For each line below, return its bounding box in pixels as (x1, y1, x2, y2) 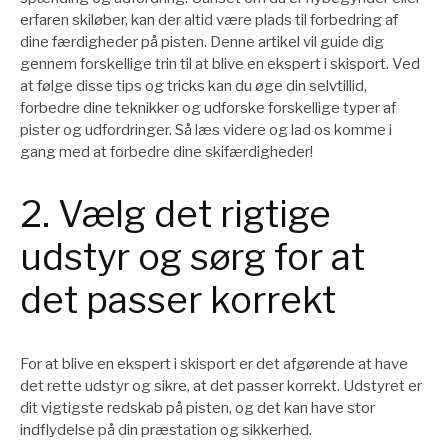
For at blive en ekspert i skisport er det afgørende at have (20, 354, 408, 373)
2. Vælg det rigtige (20, 192, 331, 237)
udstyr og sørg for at (20, 235, 365, 280)
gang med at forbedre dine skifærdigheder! (20, 142, 313, 161)
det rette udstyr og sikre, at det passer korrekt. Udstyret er (20, 376, 422, 395)
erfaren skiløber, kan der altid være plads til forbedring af (20, 10, 398, 29)
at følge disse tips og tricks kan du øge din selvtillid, (20, 76, 367, 95)
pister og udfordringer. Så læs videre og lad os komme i (20, 120, 392, 139)
